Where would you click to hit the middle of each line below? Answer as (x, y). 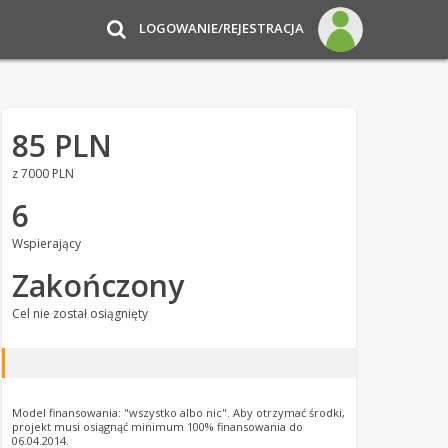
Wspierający (46, 243)
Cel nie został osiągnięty (79, 313)
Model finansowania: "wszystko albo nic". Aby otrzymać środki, (178, 412)
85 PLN (61, 145)
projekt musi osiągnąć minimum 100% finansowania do (157, 426)
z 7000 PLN (42, 173)
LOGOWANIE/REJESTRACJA (221, 27)
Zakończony (97, 285)
